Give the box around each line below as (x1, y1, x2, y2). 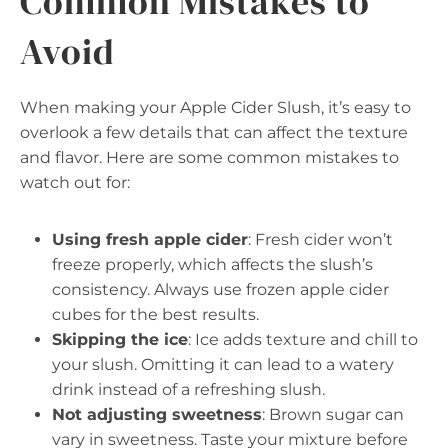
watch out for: (20, 173, 130, 192)
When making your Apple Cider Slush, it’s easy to (20, 98, 411, 117)
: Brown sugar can (262, 405, 404, 424)
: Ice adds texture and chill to (188, 330, 418, 349)
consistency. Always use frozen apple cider (52, 280, 389, 299)
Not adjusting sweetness (52, 405, 262, 424)
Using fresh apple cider (52, 230, 248, 249)
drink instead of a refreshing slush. (52, 380, 325, 399)
